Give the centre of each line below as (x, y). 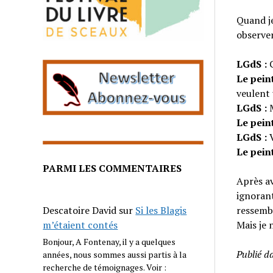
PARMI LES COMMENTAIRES (112, 168)
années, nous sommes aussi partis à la (115, 255)
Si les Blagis (161, 211)
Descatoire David (80, 211)
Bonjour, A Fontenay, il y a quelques (109, 242)
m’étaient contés (80, 225)
